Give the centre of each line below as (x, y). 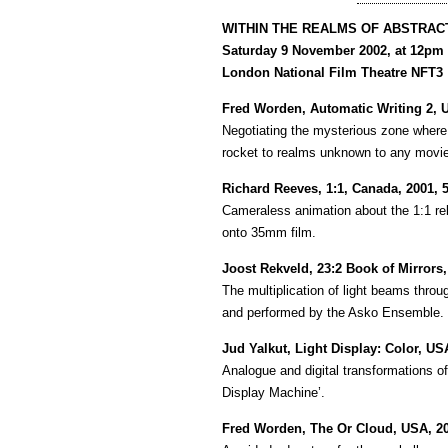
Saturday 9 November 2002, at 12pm (333, 50)
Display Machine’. (273, 392)
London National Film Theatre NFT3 (332, 72)
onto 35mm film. (269, 232)
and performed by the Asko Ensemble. (333, 312)
